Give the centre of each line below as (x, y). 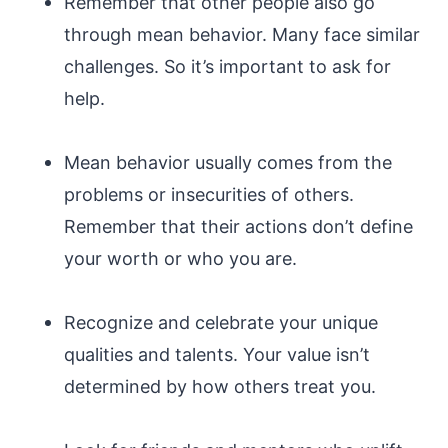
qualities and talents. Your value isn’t (217, 354)
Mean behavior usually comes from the (228, 162)
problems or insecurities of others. (209, 194)
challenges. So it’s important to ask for (227, 66)
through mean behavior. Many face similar (242, 34)
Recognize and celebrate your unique (221, 322)
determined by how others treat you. (220, 386)
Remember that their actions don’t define (238, 226)
